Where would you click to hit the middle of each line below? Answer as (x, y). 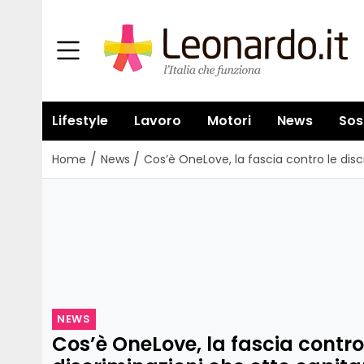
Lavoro (158, 121)
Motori (229, 121)
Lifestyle (80, 121)
